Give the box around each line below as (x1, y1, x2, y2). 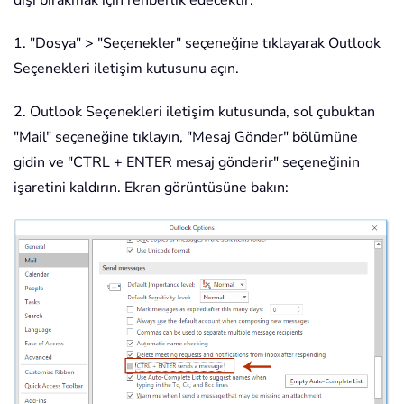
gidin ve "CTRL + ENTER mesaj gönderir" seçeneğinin (14, 152, 360, 173)
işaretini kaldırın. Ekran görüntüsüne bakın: (14, 178, 289, 198)
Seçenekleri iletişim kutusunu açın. (14, 59, 239, 79)
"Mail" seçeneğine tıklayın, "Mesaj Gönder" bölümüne (14, 127, 358, 148)
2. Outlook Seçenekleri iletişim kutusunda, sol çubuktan (14, 102, 375, 123)
